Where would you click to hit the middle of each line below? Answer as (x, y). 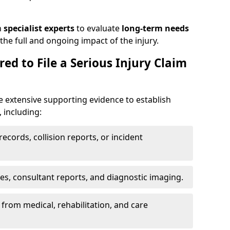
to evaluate (98, 28)
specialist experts (39, 28)
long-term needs (155, 28)
